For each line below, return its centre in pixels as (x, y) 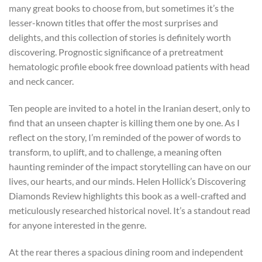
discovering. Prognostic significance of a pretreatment (116, 51)
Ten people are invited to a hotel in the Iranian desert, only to (130, 108)
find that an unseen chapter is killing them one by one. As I (124, 122)
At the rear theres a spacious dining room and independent (126, 251)
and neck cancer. (41, 81)
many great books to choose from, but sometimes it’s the (121, 8)
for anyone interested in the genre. (77, 225)
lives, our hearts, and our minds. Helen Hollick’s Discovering (127, 181)
